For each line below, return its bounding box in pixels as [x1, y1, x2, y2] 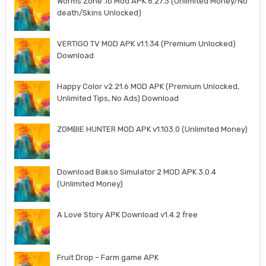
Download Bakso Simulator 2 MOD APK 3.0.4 [57, 167, 217, 177]
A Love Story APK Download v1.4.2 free [57, 210, 198, 220]
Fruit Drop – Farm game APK [57, 253, 159, 262]
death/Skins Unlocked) [57, 8, 142, 18]
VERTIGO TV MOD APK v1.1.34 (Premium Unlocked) [57, 39, 236, 49]
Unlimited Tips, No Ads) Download [57, 94, 179, 103]
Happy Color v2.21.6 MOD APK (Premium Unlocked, [57, 82, 240, 91]
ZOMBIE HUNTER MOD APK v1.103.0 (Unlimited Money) [57, 125, 248, 134]
